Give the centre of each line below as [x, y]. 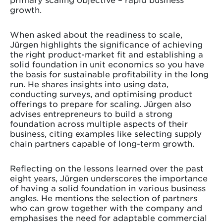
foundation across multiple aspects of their [99, 123]
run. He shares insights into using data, [89, 83]
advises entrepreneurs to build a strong [91, 113]
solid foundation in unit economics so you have [107, 64]
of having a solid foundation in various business [108, 188]
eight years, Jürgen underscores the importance [109, 178]
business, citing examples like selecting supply [106, 133]
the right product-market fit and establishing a [107, 54]
